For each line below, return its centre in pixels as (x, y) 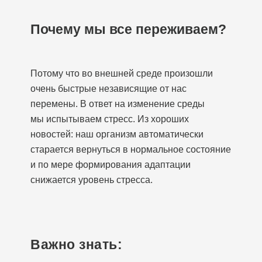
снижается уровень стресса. (92, 180)
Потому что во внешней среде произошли (122, 73)
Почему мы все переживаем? (128, 29)
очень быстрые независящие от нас (108, 89)
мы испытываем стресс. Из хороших (110, 119)
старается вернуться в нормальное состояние (131, 149)
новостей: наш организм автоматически (117, 134)
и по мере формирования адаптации (111, 165)
